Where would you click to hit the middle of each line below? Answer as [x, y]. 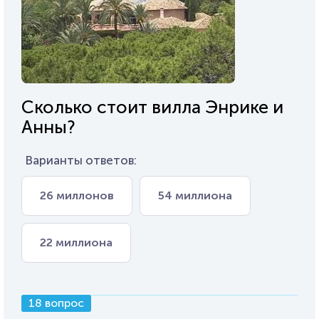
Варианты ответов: [81, 161]
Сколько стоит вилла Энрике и [152, 108]
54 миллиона [195, 196]
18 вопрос [56, 303]
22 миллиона [76, 243]
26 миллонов [77, 196]
